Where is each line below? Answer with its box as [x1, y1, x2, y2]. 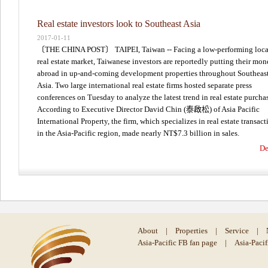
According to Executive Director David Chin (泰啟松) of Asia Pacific [37, 104, 260, 114]
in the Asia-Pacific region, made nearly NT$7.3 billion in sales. [37, 128, 239, 138]
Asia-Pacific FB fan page [138, 237, 217, 247]
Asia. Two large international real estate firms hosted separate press [37, 80, 252, 90]
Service [225, 226, 249, 235]
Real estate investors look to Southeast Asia [37, 18, 200, 29]
